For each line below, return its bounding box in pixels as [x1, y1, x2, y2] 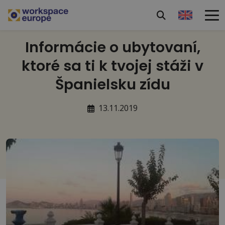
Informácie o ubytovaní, [25, 37, 200, 57]
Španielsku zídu [55, 74, 170, 94]
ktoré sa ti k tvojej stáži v [22, 56, 203, 76]
